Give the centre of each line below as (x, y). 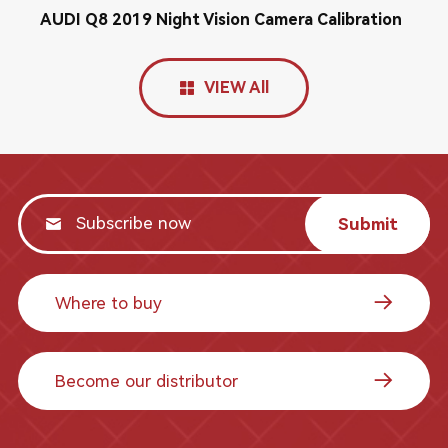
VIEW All (236, 87)
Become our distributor (146, 380)
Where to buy (108, 302)
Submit (367, 223)
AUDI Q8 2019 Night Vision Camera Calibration (220, 19)
